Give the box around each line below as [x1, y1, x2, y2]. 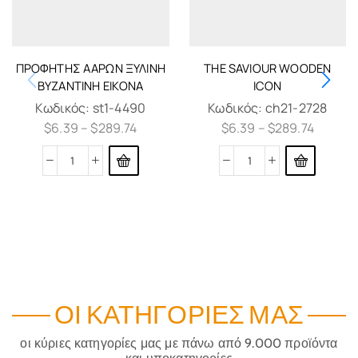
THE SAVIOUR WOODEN [204, 60, 332, 77]
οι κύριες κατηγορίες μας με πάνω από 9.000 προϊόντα [20, 336, 338, 352]
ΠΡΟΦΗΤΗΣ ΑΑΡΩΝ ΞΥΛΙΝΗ [15, 60, 165, 77]
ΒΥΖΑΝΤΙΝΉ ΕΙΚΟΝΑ [37, 78, 144, 94]
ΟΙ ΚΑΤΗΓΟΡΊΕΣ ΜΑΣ [54, 300, 304, 332]
